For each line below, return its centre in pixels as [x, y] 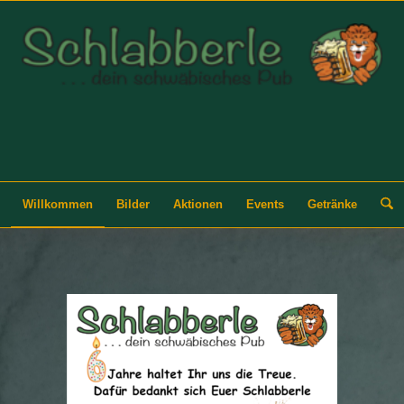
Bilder [133, 204]
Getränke [333, 204]
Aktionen [198, 204]
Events [266, 204]
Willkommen [58, 204]
